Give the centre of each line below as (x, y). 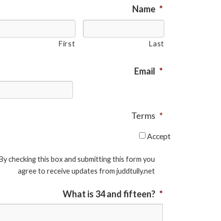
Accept (159, 136)
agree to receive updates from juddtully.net (86, 171)
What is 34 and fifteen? (109, 194)
